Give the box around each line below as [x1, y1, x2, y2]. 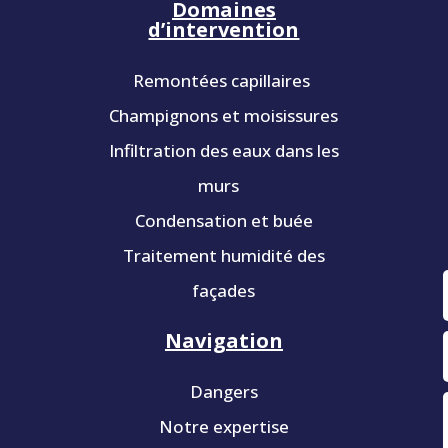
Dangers [189, 379, 258, 403]
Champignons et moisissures [109, 103, 339, 127]
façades [192, 278, 256, 302]
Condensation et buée [134, 208, 313, 232]
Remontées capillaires [133, 68, 315, 92]
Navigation [164, 326, 283, 354]
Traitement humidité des [122, 243, 325, 267]
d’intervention [148, 15, 300, 43]
